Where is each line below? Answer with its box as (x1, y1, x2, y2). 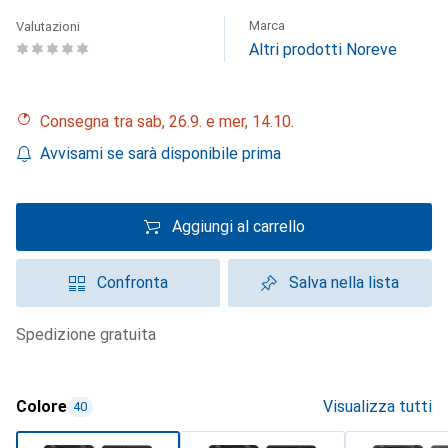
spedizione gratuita (26, 325, 156, 344)
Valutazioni (16, 19, 80, 34)
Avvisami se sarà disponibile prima (40, 144, 281, 163)
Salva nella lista (289, 273, 399, 292)
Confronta (96, 273, 168, 292)
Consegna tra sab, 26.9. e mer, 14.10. (50, 112, 294, 131)
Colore (16, 397, 67, 416)
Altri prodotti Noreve (249, 40, 397, 59)
